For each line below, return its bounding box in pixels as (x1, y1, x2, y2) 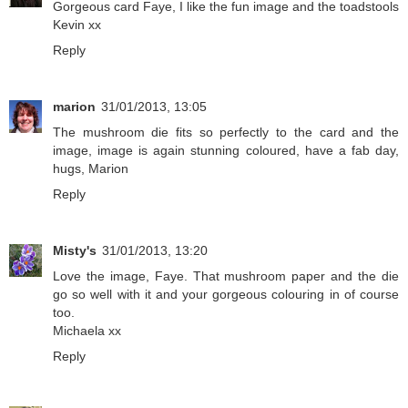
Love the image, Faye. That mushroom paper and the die (53, 269, 399, 284)
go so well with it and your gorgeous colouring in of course (53, 287, 399, 302)
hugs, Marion (53, 161, 128, 177)
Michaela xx (53, 323, 121, 339)
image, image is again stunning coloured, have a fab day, (53, 143, 399, 158)
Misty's (53, 243, 97, 259)
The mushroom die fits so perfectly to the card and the (53, 125, 399, 140)
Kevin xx (53, 17, 101, 33)
